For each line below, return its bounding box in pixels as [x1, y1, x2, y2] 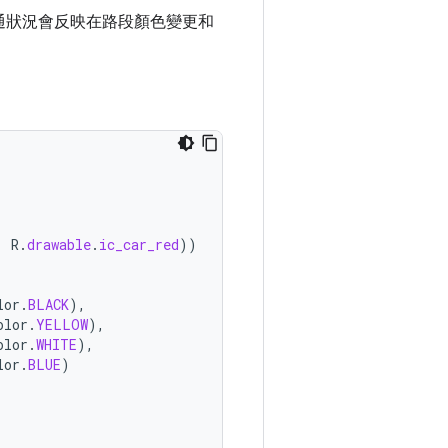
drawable [27, 235, 91, 254]
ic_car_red [99, 235, 179, 254]
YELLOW [36, 315, 88, 334]
